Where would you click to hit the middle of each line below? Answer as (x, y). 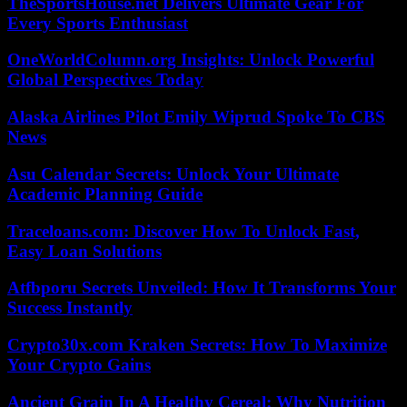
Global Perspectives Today (105, 80)
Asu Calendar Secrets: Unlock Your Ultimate (173, 174)
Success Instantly (70, 308)
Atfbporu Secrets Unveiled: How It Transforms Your (202, 288)
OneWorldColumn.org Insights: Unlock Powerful (191, 60)
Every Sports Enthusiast (98, 23)
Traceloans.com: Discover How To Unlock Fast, (184, 231)
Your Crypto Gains (79, 364)
